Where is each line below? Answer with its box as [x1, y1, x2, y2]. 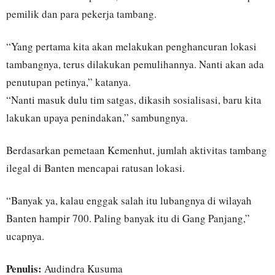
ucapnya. [6, 229, 44, 243]
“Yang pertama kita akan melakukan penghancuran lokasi [6, 39, 257, 53]
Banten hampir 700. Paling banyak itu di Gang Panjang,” [6, 211, 250, 225]
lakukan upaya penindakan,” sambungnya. [6, 110, 188, 125]
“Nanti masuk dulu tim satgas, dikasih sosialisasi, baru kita [6, 93, 261, 107]
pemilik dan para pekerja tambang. [6, 7, 157, 21]
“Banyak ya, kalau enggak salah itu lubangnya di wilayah [6, 193, 252, 207]
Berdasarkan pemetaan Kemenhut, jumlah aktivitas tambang [6, 143, 267, 157]
